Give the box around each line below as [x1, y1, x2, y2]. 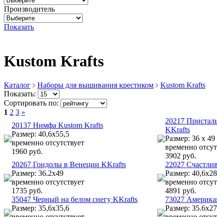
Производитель [4, 5, 55, 13]
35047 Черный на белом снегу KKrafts [12, 195, 138, 203]
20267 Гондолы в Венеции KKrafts [12, 160, 126, 169]
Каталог [4, 80, 31, 89]
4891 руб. [165, 186, 196, 195]
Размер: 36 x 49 [165, 134, 215, 142]
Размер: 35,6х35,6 [12, 203, 69, 212]
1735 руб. [12, 186, 43, 195]
